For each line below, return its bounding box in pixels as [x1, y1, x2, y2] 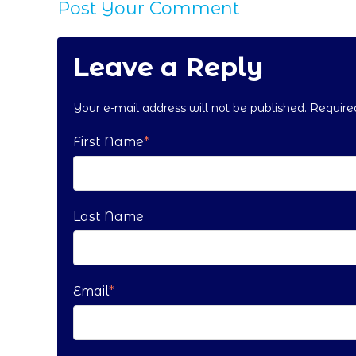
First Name [73, 134, 144, 150]
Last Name [73, 209, 144, 225]
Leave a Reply [73, 51, 263, 83]
